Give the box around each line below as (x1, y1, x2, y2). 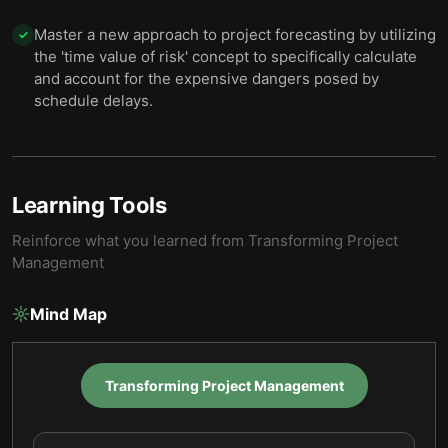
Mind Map (30, 304, 107, 324)
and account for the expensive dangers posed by (34, 69, 379, 88)
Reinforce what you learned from (12, 231, 248, 250)
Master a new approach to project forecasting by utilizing (34, 25, 436, 44)
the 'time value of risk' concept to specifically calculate (34, 47, 417, 66)
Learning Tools (12, 192, 167, 218)
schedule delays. (34, 91, 153, 110)
